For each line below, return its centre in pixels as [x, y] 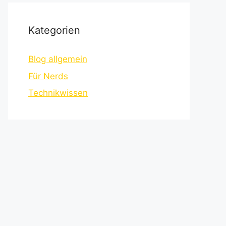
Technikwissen [58, 93]
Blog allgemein [58, 59]
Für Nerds [48, 76]
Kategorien [54, 30]
